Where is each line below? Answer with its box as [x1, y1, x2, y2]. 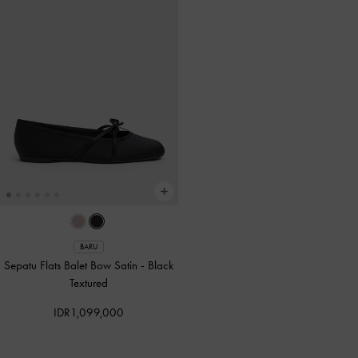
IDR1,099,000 [54, 305, 125, 320]
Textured [70, 276, 109, 291]
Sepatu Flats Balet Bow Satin [4, 258, 141, 273]
